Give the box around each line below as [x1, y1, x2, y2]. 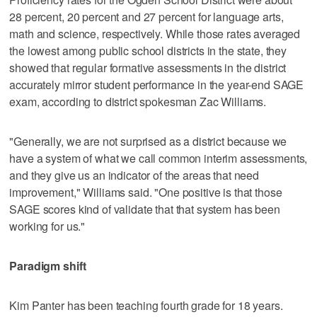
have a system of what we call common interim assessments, [9, 149, 308, 166]
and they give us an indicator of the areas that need [9, 166, 260, 183]
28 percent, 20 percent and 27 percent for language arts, [9, 8, 284, 25]
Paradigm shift [9, 257, 86, 274]
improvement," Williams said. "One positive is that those [9, 183, 282, 200]
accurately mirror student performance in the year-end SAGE [9, 76, 304, 93]
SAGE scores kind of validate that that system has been [9, 200, 280, 217]
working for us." [9, 217, 86, 234]
